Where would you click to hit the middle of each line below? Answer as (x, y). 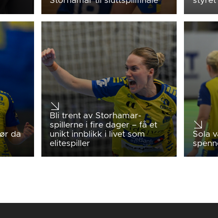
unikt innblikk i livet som (98, 134)
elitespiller (70, 143)
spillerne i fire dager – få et (104, 125)
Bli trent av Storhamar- (96, 116)
